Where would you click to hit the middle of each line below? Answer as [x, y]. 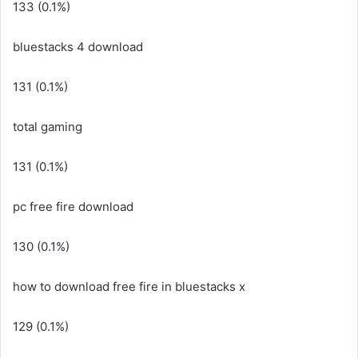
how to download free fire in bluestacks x [129, 286]
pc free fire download [73, 207]
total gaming [48, 127]
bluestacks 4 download [78, 47]
